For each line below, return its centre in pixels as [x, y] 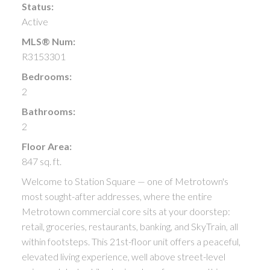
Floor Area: [46, 146]
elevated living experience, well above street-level [123, 256]
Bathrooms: [48, 111]
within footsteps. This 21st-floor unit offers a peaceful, [131, 241]
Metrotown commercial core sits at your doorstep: [126, 211]
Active [35, 21]
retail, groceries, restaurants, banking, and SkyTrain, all [130, 226]
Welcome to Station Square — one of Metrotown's [125, 181]
